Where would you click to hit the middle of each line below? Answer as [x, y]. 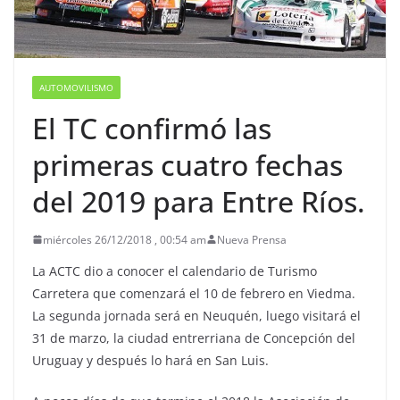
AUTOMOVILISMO [76, 87]
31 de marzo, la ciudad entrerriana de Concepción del [194, 337]
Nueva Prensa [252, 239]
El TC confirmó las [152, 128]
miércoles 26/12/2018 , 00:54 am [125, 239]
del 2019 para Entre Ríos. [199, 201]
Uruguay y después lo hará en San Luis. [150, 360]
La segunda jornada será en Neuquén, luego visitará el [196, 315]
